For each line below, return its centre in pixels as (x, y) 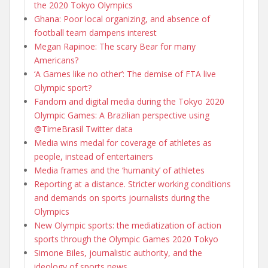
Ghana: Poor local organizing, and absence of (122, 19)
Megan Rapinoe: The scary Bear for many (115, 46)
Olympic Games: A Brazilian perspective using (122, 115)
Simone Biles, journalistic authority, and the (118, 252)
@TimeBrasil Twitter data (83, 129)
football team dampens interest (95, 32)
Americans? (56, 60)
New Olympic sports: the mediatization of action (128, 225)
